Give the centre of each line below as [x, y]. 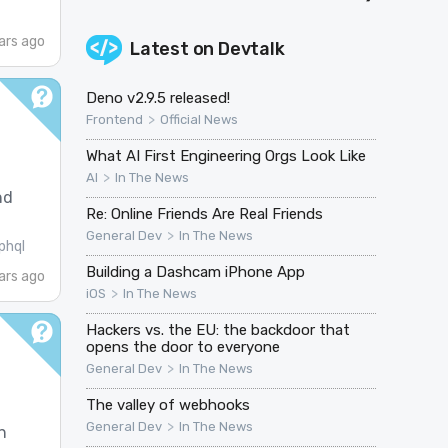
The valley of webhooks [167, 404]
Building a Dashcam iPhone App [195, 271]
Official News [198, 119]
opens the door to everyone [182, 346]
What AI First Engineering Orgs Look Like [225, 155]
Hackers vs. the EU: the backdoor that [217, 329]
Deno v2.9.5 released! [157, 97]
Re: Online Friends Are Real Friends [204, 213]
